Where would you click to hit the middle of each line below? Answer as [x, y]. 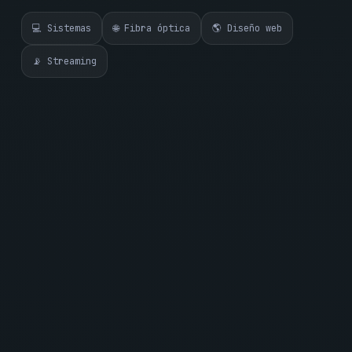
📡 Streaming [64, 61]
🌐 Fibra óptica [151, 28]
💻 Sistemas [61, 28]
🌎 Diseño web [247, 28]
